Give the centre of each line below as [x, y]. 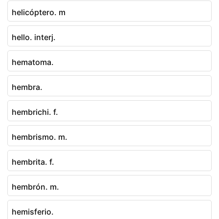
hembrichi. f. [35, 112]
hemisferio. [33, 211]
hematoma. [33, 62]
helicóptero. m [39, 12]
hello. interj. [34, 37]
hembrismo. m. [40, 137]
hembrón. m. [35, 186]
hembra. [27, 87]
